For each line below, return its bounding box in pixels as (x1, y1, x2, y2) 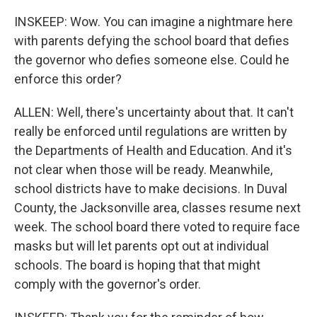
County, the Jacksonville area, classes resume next (14, 200, 301, 215)
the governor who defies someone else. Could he (14, 52, 289, 67)
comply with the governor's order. (14, 277, 201, 292)
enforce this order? (14, 71, 122, 86)
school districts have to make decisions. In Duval (14, 181, 287, 196)
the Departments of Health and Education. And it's (14, 143, 292, 158)
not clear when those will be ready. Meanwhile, (14, 162, 272, 177)
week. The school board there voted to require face (14, 219, 300, 234)
